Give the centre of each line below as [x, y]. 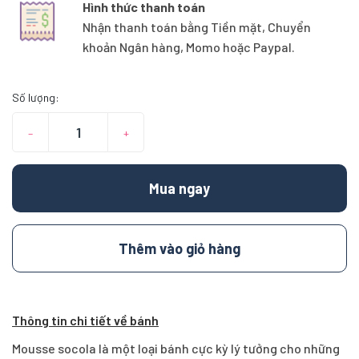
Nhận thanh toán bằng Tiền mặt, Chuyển [196, 26]
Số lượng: [36, 97]
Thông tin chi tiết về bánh [85, 320]
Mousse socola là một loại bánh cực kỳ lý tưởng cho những [176, 348]
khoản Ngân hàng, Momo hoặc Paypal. [188, 46]
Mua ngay [179, 188]
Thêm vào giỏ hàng [179, 248]
